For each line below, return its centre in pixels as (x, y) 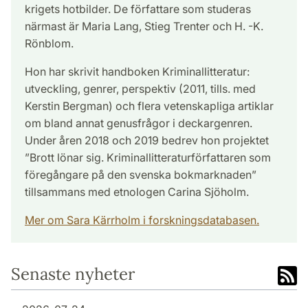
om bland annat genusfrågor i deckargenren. (139, 123)
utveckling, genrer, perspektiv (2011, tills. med (140, 88)
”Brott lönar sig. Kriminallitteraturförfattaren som (148, 157)
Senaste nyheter (73, 274)
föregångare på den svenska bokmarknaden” (141, 174)
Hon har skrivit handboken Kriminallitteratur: (137, 71)
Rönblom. (49, 43)
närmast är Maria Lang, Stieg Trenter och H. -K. (144, 26)
